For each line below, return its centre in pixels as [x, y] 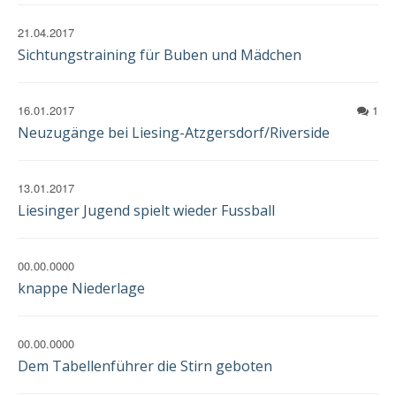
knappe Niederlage [81, 288]
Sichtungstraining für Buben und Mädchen [160, 55]
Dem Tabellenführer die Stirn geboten [145, 366]
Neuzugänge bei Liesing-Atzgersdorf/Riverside [174, 133]
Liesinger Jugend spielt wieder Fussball [146, 210]
